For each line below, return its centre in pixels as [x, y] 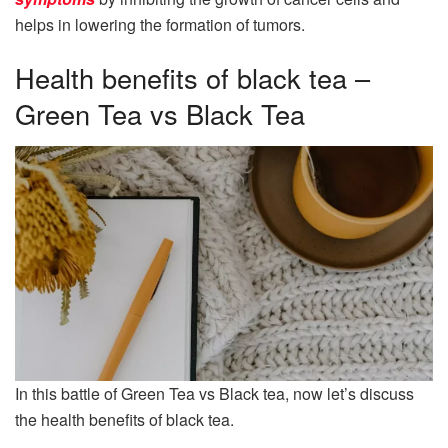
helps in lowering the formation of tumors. [160, 24]
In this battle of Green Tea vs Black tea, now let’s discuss [214, 394]
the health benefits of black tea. [124, 420]
